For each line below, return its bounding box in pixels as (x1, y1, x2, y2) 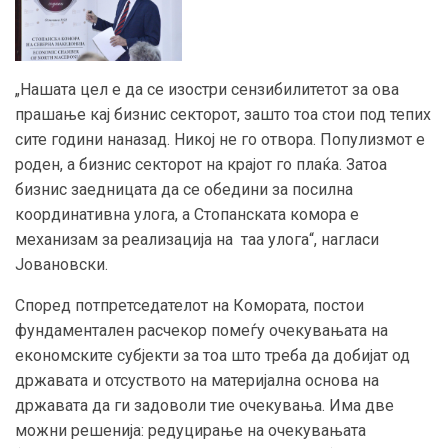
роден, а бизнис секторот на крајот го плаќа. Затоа (15, 155, 387, 175)
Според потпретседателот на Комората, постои (15, 296, 364, 316)
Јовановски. (15, 255, 108, 275)
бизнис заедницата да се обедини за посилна (15, 180, 353, 200)
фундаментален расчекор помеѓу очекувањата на (15, 321, 388, 341)
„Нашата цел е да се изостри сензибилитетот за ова (15, 80, 399, 100)
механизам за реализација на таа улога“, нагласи (15, 230, 379, 250)
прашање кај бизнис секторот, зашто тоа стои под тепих (15, 105, 431, 125)
